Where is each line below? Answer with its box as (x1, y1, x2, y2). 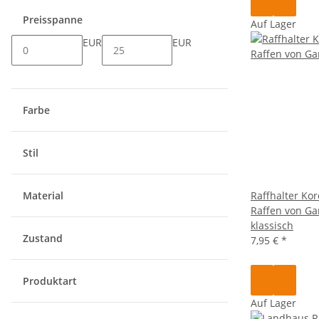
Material (23, 189, 66, 202)
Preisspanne (23, 13, 85, 26)
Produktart (23, 274, 80, 288)
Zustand (23, 231, 66, 245)
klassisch (251, 218, 293, 232)
